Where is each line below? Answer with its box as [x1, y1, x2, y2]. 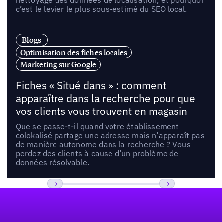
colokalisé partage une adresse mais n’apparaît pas [15, 130, 205, 141]
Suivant [159, 192, 189, 204]
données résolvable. [15, 157, 90, 167]
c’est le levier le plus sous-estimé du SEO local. [15, 4, 187, 14]
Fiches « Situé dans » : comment [15, 79, 166, 93]
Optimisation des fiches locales [20, 47, 128, 57]
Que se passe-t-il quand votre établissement [15, 121, 179, 132]
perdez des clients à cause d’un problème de [15, 148, 179, 159]
